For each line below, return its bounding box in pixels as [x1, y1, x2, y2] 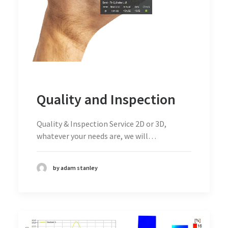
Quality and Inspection [37, 90, 176, 109]
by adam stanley [53, 164, 98, 172]
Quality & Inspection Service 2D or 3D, [37, 119, 166, 129]
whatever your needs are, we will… [37, 131, 156, 141]
